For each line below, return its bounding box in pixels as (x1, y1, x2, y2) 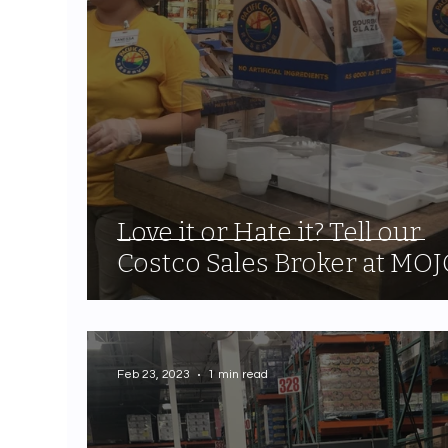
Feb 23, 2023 (117, 368, 191, 382)
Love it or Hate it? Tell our (117, 216, 422, 248)
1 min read (208, 368, 269, 382)
